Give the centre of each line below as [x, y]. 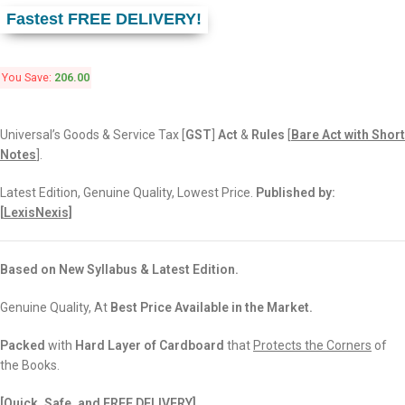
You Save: [28, 77]
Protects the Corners [312, 345]
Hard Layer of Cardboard [151, 345]
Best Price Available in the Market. [212, 307]
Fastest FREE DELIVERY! [104, 19]
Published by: [296, 192]
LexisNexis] [38, 212]
